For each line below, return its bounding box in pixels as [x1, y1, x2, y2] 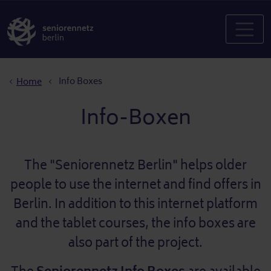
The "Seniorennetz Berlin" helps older [24, 154, 247, 176]
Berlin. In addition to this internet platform [13, 193, 258, 215]
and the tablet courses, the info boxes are [15, 212, 256, 234]
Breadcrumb [7, 55, 81, 77]
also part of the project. [68, 232, 203, 253]
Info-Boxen [80, 99, 191, 135]
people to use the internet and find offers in [10, 174, 261, 195]
